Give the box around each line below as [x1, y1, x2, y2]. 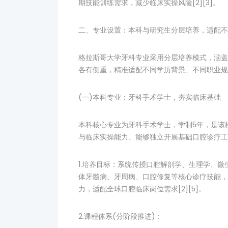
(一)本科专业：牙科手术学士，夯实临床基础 [78, 92, 221, 102]
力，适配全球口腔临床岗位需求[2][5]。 [78, 184, 206, 194]
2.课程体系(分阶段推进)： [78, 211, 162, 221]
